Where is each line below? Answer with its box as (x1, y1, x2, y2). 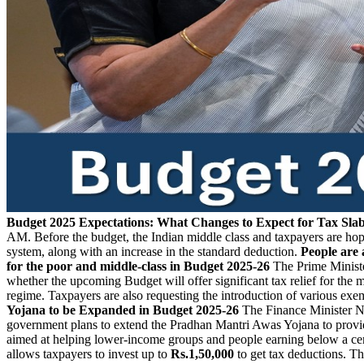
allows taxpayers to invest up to (6, 346, 171, 361)
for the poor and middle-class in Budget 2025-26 (6, 258, 270, 273)
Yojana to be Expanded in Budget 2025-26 (6, 302, 239, 317)
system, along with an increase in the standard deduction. (6, 244, 301, 258)
